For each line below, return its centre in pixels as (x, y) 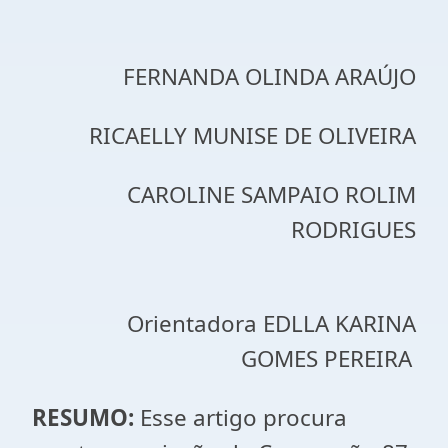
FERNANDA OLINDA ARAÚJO (233, 76)
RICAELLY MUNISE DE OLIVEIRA (252, 135)
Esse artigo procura (243, 417)
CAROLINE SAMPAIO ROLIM (271, 194)
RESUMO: (86, 417)
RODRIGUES (353, 229)
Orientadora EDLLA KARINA (241, 323)
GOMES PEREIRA (326, 358)
